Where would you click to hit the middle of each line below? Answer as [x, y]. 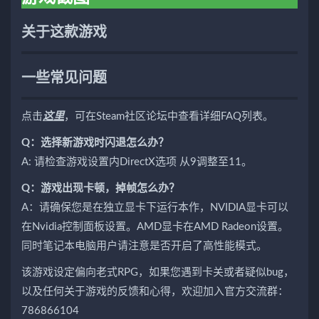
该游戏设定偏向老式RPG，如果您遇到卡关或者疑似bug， [158, 272]
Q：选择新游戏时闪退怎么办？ [95, 142]
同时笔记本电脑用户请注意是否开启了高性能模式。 [144, 246]
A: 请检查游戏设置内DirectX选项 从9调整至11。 [137, 162]
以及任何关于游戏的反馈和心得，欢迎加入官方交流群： [155, 291]
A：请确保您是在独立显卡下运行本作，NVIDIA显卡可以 [155, 207]
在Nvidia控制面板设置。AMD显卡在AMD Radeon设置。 [155, 226]
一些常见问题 [64, 78]
